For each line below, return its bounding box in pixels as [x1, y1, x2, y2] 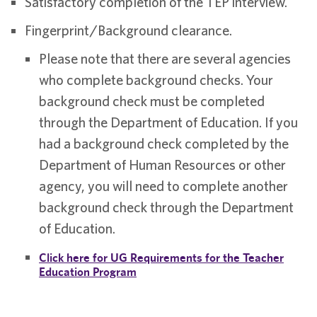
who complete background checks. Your [39, 71, 273, 88]
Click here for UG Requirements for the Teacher [39, 250, 284, 265]
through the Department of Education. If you [39, 114, 298, 130]
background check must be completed [39, 93, 265, 109]
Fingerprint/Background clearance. [25, 22, 232, 38]
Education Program [39, 265, 137, 279]
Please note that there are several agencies [39, 50, 291, 67]
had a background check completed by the [39, 135, 289, 151]
